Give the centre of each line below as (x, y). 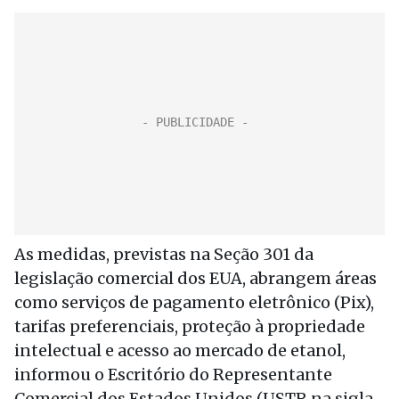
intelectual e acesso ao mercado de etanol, (180, 350)
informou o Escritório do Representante (173, 375)
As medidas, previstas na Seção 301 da (164, 254)
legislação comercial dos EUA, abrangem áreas (195, 278)
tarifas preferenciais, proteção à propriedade (190, 326)
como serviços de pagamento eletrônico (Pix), (194, 302)
